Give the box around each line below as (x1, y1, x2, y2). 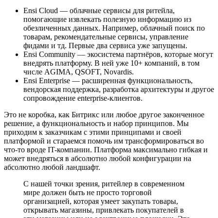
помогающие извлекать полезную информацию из (23, 15, 191, 24)
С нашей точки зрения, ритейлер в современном (23, 180, 184, 188)
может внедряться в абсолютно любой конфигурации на (4, 154, 191, 163)
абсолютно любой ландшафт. (4, 163, 100, 172)
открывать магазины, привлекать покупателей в (23, 206, 184, 215)
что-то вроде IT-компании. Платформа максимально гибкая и (4, 145, 208, 154)
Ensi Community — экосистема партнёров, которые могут (23, 50, 213, 59)
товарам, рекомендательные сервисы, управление (23, 33, 188, 41)
